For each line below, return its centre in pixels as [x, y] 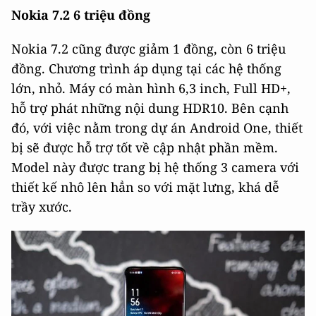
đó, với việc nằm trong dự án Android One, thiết [157, 127]
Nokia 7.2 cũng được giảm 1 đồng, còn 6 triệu [148, 48]
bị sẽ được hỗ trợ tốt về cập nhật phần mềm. [145, 147]
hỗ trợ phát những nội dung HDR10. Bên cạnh [150, 108]
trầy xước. [42, 206]
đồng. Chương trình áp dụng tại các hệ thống [146, 68]
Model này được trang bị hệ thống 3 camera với [155, 167]
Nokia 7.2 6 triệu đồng [81, 14]
